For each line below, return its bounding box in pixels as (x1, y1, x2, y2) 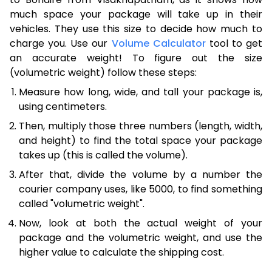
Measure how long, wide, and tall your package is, (19, 84, 262, 99)
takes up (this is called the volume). (19, 148, 188, 162)
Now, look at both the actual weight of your (19, 216, 262, 230)
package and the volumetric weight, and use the (19, 230, 262, 245)
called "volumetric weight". (19, 196, 144, 211)
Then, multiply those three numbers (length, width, (19, 118, 262, 133)
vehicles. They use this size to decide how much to (10, 21, 262, 36)
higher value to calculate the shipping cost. (19, 245, 224, 259)
